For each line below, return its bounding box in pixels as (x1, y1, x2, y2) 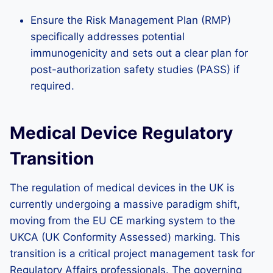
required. (30, 80, 74, 92)
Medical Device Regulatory (10, 122, 233, 143)
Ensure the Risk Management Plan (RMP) (30, 14, 231, 26)
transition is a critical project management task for (10, 247, 255, 260)
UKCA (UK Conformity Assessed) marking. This (10, 231, 240, 243)
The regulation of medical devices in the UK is (10, 182, 235, 194)
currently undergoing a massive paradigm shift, (10, 198, 240, 210)
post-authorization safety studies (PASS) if (30, 63, 239, 76)
